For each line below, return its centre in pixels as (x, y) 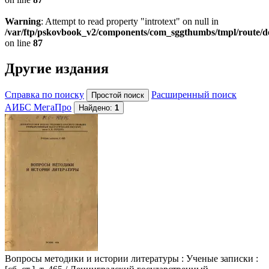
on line (19, 43)
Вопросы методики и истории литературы (92, 258)
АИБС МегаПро (38, 107)
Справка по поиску (44, 94)
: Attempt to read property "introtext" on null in (130, 21)
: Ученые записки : (219, 258)
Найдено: (97, 107)
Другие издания (57, 68)
